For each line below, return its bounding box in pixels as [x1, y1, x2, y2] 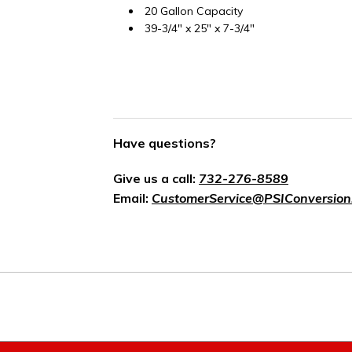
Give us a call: [113, 170, 199, 187]
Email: [113, 190, 152, 207]
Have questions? [113, 135, 216, 152]
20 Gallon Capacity [145, 4, 243, 19]
